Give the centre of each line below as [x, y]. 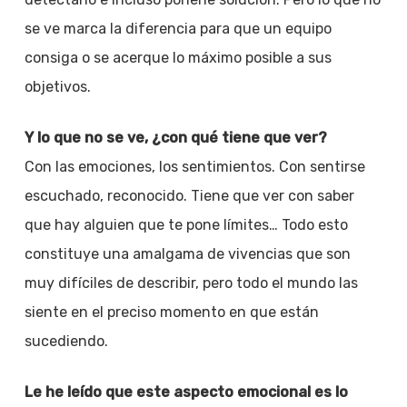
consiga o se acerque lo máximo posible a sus [178, 58]
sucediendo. [66, 341]
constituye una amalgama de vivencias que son [187, 254]
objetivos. [57, 87]
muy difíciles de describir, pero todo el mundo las [191, 283]
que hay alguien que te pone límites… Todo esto [186, 225]
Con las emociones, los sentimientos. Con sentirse [194, 167]
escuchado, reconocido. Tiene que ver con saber [189, 196]
